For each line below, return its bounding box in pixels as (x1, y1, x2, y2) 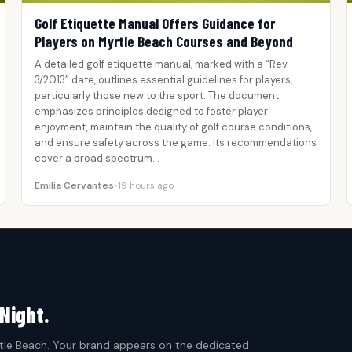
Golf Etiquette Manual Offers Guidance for (35, 14, 276, 33)
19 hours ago (118, 179, 174, 192)
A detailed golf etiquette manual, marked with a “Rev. (35, 57, 290, 71)
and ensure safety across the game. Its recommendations (35, 136, 317, 150)
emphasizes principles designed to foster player (35, 104, 269, 119)
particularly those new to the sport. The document (35, 89, 280, 103)
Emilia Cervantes (35, 179, 115, 192)
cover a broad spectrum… (35, 152, 160, 166)
